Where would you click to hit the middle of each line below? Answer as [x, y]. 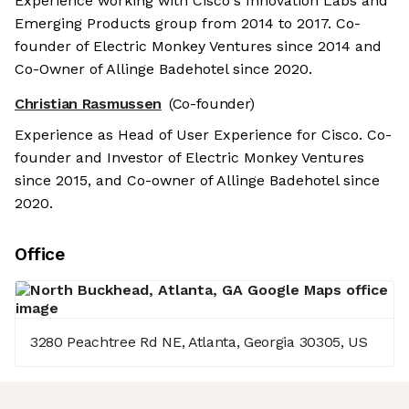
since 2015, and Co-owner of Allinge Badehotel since [197, 181]
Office [40, 255]
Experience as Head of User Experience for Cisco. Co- [203, 135]
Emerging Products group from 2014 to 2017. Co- [188, 24]
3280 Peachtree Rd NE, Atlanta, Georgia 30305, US [199, 342]
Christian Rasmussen [88, 104]
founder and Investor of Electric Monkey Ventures [189, 158]
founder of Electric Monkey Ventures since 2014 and [198, 47]
